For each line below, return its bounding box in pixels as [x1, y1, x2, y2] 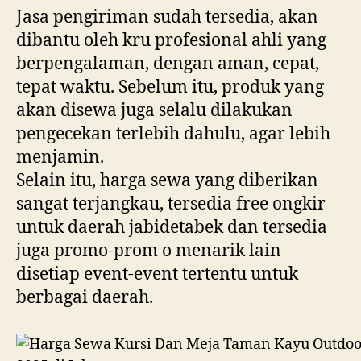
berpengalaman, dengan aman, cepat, [16, 52, 319, 75]
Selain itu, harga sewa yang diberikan [16, 169, 318, 192]
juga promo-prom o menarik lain [16, 239, 281, 262]
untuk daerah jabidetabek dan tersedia [16, 216, 327, 239]
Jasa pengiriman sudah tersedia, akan [16, 6, 318, 28]
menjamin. [16, 146, 104, 168]
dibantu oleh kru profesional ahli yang [16, 29, 326, 52]
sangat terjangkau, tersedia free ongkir [16, 193, 326, 215]
